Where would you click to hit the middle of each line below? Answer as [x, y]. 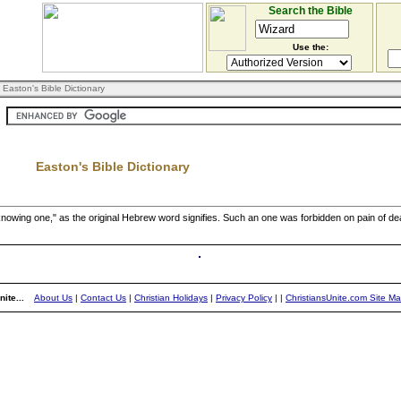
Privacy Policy [244, 298]
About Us [53, 298]
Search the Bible [310, 11]
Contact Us [103, 298]
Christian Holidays [171, 298]
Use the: [310, 47]
